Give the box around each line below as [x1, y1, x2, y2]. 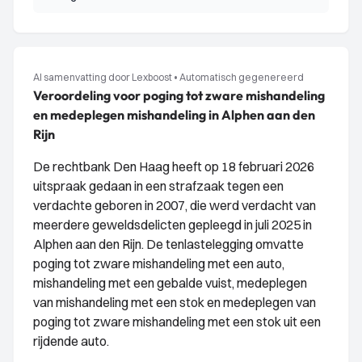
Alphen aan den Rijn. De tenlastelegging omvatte [33, 236, 304, 252]
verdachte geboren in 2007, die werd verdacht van [33, 197, 316, 213]
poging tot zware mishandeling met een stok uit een [33, 314, 321, 330]
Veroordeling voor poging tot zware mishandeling [33, 87, 325, 103]
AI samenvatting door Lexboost [33, 71, 172, 83]
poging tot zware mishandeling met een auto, [33, 255, 284, 271]
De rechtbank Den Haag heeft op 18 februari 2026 [33, 158, 314, 175]
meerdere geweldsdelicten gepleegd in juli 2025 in [33, 217, 312, 233]
